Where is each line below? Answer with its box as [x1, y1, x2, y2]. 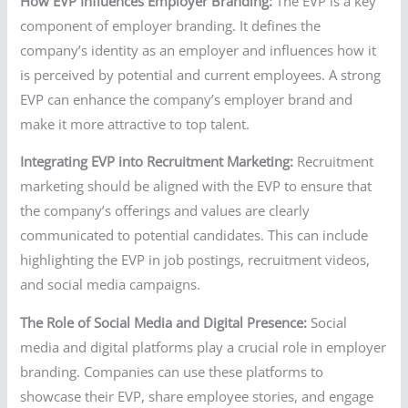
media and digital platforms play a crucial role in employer [20, 337, 387, 356]
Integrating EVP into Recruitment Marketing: [20, 152, 294, 171]
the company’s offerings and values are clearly [20, 201, 311, 220]
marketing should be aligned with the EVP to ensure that [20, 177, 372, 196]
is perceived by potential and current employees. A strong [20, 65, 382, 84]
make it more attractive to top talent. [20, 114, 250, 133]
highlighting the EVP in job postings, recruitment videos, [20, 250, 371, 270]
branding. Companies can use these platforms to [20, 362, 324, 381]
